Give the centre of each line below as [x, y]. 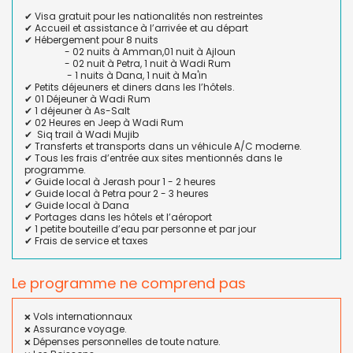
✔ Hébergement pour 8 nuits [91, 40]
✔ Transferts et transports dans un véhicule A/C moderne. [163, 146]
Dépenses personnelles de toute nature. [126, 342]
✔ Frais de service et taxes [86, 241]
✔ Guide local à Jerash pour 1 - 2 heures [120, 182]
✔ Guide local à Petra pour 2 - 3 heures [117, 193]
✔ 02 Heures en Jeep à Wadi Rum [104, 123]
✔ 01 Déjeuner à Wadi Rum [87, 99]
